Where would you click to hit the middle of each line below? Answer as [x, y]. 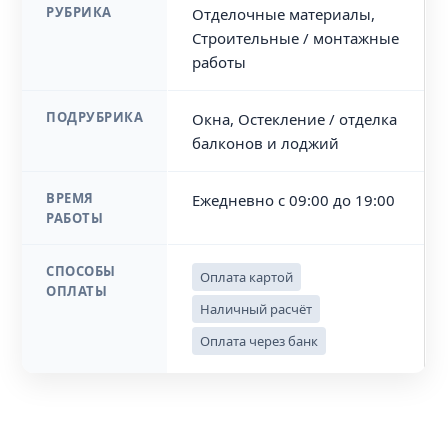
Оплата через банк [259, 341]
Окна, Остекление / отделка [295, 119]
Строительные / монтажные [296, 38]
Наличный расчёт [256, 309]
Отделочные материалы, [284, 14]
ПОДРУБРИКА [95, 117]
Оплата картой [247, 277]
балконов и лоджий [266, 143]
